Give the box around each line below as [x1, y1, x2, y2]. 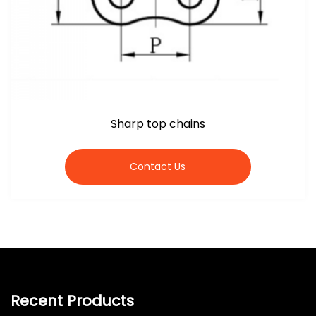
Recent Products [11, 290, 134, 311]
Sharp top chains [111, 115, 205, 132]
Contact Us [130, 159, 186, 174]
